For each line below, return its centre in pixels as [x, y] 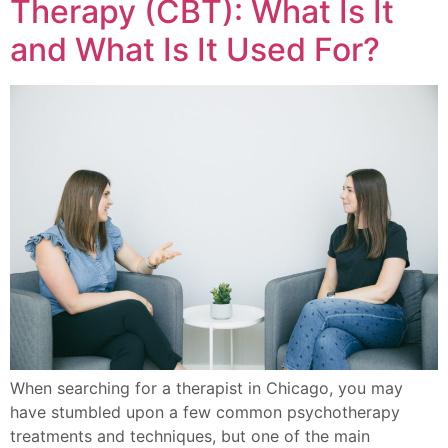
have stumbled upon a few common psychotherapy [205, 412]
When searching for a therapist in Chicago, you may [206, 388]
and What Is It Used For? [195, 49]
